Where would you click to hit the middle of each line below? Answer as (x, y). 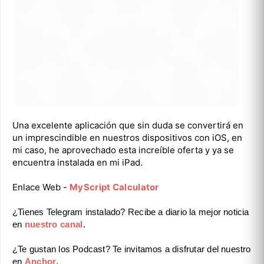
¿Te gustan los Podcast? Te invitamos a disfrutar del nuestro (132, 249)
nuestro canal (54, 224)
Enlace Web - (41, 187)
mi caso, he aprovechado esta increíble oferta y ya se (123, 150)
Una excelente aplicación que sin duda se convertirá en (128, 125)
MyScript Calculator (114, 187)
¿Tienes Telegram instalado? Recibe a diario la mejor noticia (131, 212)
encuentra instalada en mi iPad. (77, 162)
